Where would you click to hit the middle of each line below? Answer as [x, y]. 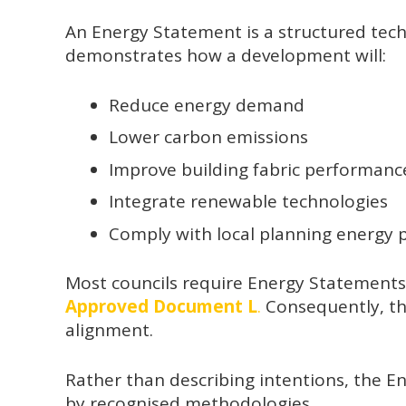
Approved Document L [161, 307]
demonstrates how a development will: [226, 56]
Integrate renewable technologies [248, 202]
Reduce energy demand [206, 105]
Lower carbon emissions [208, 137]
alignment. [109, 330]
